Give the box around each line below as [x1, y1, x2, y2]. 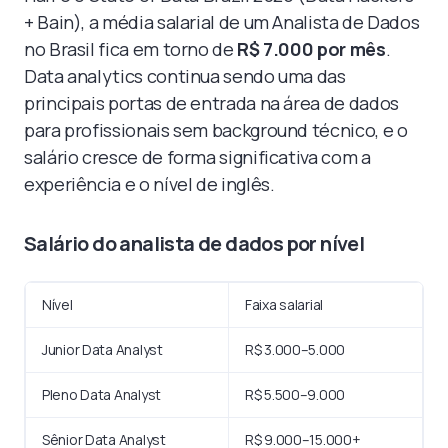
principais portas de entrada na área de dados [24, 90, 399, 115]
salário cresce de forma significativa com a [24, 144, 371, 169]
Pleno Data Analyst [42, 384, 161, 404]
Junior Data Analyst [42, 339, 163, 359]
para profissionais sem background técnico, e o [24, 117, 408, 142]
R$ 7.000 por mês [237, 36, 386, 61]
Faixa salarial [245, 294, 324, 314]
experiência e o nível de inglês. [24, 171, 275, 196]
